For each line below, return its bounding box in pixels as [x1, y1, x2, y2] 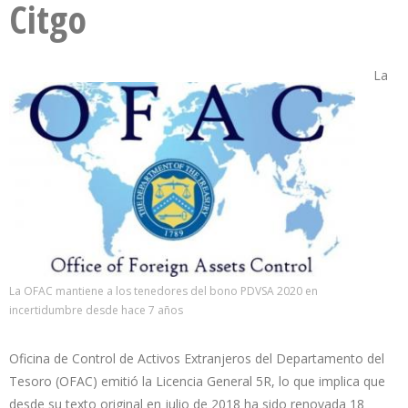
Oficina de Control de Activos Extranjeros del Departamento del [9, 349, 384, 367]
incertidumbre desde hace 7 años [9, 301, 186, 318]
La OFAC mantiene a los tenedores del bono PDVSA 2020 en [9, 282, 318, 299]
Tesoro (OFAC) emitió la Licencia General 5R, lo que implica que [9, 372, 385, 390]
